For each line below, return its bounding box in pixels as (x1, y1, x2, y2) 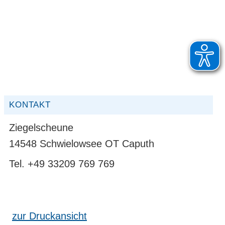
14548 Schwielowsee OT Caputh (9, 138, 154, 149)
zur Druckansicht (12, 210, 87, 221)
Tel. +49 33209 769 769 (9, 158, 115, 169)
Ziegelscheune (9, 122, 73, 133)
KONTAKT (9, 100, 51, 109)
